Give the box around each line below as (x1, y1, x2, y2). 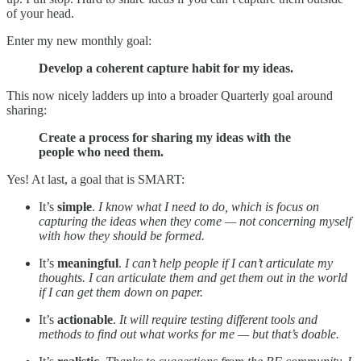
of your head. (6, 6, 74, 20)
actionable (57, 312, 113, 326)
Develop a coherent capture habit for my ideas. (39, 60, 293, 75)
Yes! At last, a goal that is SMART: (6, 172, 185, 186)
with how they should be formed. (39, 228, 205, 243)
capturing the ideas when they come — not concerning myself (39, 214, 351, 228)
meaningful (57, 255, 118, 270)
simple (57, 199, 92, 214)
